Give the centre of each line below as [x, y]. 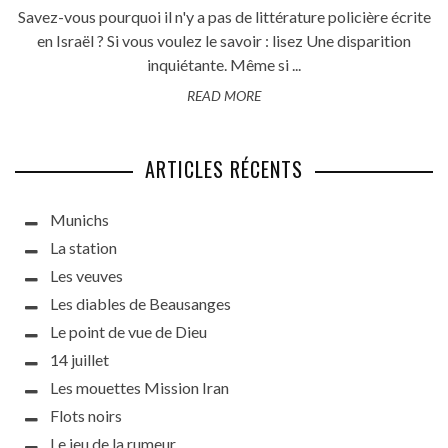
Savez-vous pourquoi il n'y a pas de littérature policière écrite [224, 16]
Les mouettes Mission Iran [139, 387]
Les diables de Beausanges [140, 303]
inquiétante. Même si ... [224, 64]
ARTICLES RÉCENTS [224, 168]
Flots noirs [86, 415]
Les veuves [86, 275]
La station [83, 247]
